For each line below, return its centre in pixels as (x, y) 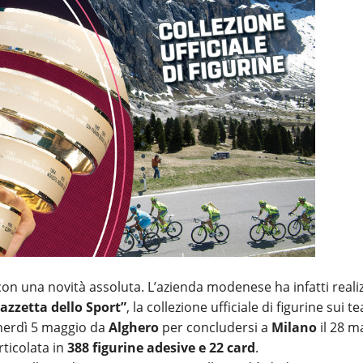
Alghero (134, 328)
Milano (294, 328)
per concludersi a (215, 328)
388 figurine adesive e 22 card (161, 348)
